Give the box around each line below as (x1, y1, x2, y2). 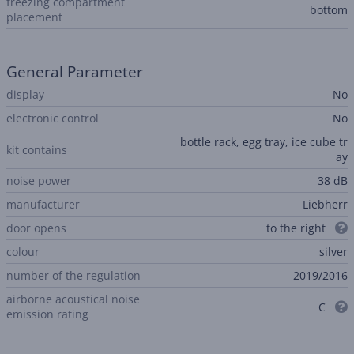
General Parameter (6, 62, 143, 82)
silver (319, 244, 348, 259)
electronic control (6, 111, 99, 126)
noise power (6, 173, 71, 188)
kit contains (6, 141, 67, 157)
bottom (310, 2, 348, 17)
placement (6, 9, 62, 24)
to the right (266, 220, 329, 235)
